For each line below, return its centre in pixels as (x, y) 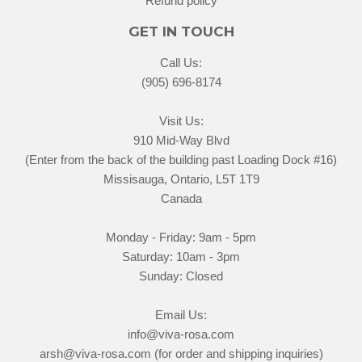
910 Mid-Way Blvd (181, 140)
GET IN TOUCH (181, 31)
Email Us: (181, 314)
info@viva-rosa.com (181, 334)
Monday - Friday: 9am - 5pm (181, 237)
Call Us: (181, 62)
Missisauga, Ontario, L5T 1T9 (181, 179)
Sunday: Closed (181, 276)
